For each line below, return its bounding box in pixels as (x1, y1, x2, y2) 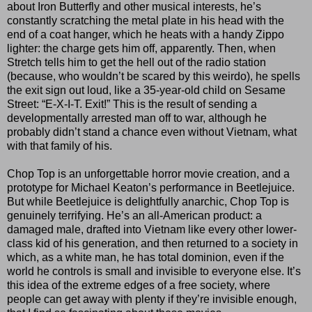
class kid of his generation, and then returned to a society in (7, 237, 298, 249)
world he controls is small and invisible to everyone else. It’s (7, 265, 301, 277)
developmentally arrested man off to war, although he (7, 111, 267, 124)
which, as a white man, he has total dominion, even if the (7, 251, 284, 263)
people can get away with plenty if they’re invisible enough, (7, 292, 297, 305)
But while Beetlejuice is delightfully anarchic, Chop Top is (7, 195, 289, 208)
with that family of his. (7, 139, 112, 152)
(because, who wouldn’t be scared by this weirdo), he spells (7, 70, 300, 82)
